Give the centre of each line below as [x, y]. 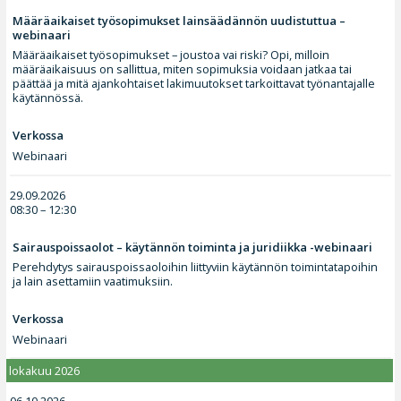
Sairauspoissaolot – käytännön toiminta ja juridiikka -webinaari [193, 247]
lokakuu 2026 [45, 370]
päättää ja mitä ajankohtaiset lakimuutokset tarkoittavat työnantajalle [194, 84]
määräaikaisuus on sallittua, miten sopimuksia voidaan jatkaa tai [183, 69]
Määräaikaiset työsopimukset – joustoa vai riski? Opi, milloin [171, 55]
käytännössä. [48, 98]
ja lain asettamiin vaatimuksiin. [93, 282]
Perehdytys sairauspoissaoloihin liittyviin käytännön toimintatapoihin [196, 267]
